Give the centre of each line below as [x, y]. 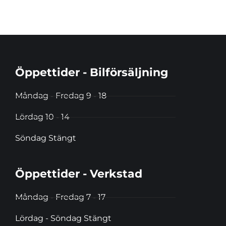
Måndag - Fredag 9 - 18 [61, 96]
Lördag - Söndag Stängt [63, 218]
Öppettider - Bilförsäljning [92, 73]
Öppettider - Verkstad [79, 174]
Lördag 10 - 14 [42, 117]
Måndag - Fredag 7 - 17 [60, 197]
